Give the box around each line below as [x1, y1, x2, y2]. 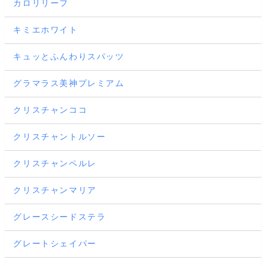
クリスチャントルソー [13, 132, 106, 142]
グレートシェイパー [13, 239, 97, 249]
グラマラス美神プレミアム [13, 78, 125, 88]
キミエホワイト [13, 25, 78, 35]
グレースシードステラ [13, 212, 106, 222]
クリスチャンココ [13, 105, 88, 115]
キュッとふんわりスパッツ [13, 52, 125, 62]
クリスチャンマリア [13, 185, 97, 195]
